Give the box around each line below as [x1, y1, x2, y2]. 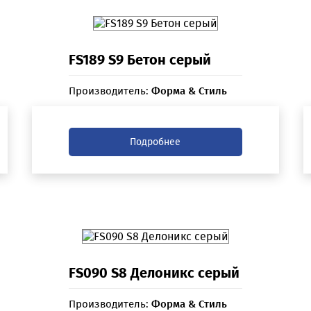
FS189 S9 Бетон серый [68, 51, 211, 69]
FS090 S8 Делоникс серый [68, 264, 239, 282]
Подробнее [130, 136, 181, 149]
